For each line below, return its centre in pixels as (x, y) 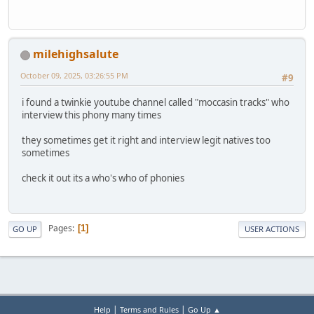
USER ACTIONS (272, 228)
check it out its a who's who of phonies (103, 178)
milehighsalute (76, 54)
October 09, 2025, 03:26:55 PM (74, 76)
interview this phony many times (91, 115)
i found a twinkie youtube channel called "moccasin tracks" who (156, 102)
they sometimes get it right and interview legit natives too (146, 140)
